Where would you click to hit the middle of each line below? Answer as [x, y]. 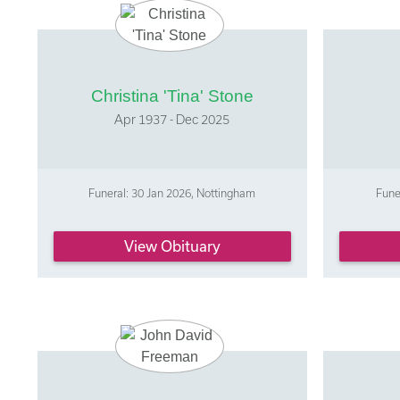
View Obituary [172, 246]
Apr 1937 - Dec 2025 [172, 119]
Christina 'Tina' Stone [172, 96]
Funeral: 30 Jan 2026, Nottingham [172, 192]
